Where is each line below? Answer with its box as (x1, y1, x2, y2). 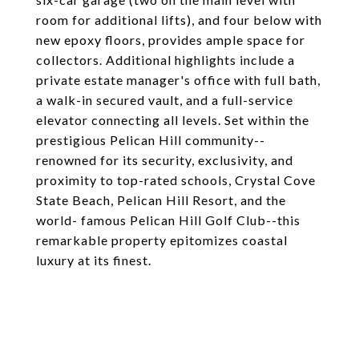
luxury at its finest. (36, 252, 151, 268)
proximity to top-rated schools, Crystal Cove (36, 172, 316, 188)
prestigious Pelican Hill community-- (36, 132, 265, 147)
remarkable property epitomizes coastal (36, 232, 288, 248)
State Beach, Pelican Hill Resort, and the (36, 192, 286, 208)
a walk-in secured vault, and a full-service (36, 92, 293, 107)
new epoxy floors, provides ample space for (36, 32, 305, 47)
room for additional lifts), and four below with (36, 12, 322, 27)
